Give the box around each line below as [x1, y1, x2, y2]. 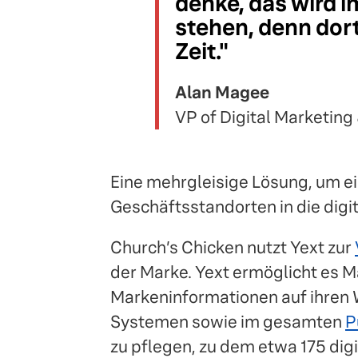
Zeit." [175, 37, 229, 66]
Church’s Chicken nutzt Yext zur [110, 236, 355, 258]
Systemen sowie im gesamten [110, 310, 345, 332]
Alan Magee [175, 81, 269, 103]
